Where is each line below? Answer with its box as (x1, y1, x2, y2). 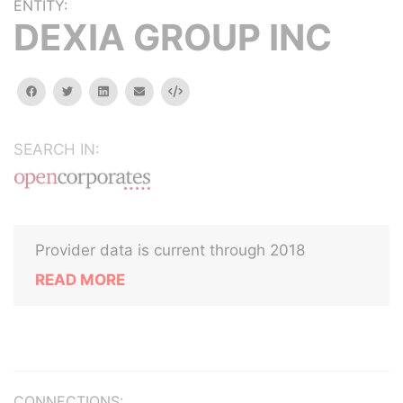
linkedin (107, 84, 148, 97)
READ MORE (35, 271, 125, 289)
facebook (36, 84, 88, 97)
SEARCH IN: (13, 140, 100, 158)
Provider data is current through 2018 (35, 241, 305, 259)
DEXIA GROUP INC (13, 15, 332, 59)
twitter (72, 84, 109, 97)
